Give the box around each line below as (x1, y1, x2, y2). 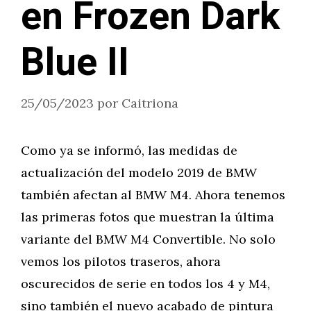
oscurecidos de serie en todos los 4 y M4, (21, 276, 270, 292)
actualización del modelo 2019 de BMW (21, 165, 257, 180)
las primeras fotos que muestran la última (21, 209, 274, 225)
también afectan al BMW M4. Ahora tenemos (21, 187, 285, 203)
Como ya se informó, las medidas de (21, 142, 237, 158)
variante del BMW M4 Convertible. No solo (21, 231, 276, 247)
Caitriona (121, 95, 178, 111)
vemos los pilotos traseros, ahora (21, 253, 221, 269)
